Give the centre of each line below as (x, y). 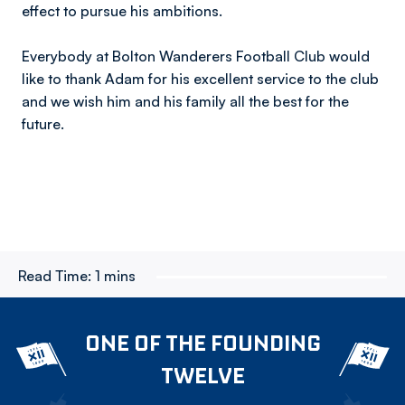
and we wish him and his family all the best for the (185, 101)
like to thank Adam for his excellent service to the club (200, 79)
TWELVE (202, 375)
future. (43, 124)
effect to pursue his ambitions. (122, 11)
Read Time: (55, 276)
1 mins (115, 276)
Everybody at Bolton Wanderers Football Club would (196, 56)
